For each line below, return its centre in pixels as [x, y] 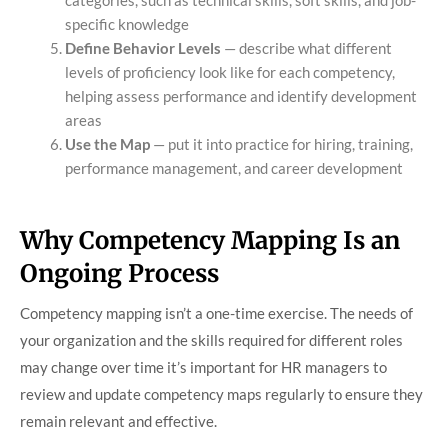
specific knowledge [127, 24]
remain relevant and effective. [118, 420]
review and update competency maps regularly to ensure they [221, 393]
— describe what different [306, 48]
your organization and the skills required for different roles [211, 339]
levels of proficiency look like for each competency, [230, 72]
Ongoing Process [119, 273]
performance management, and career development [234, 168]
